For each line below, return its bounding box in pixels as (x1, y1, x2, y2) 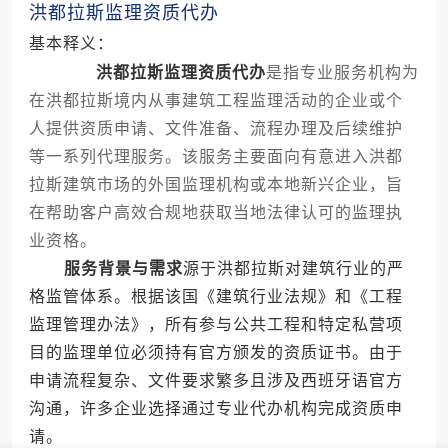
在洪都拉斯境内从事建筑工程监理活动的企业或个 (28, 92, 403, 110)
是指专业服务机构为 (265, 64, 419, 82)
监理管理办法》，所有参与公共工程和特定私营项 (28, 316, 403, 334)
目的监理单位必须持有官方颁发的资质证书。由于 (28, 344, 403, 362)
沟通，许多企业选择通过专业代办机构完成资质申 (28, 400, 403, 418)
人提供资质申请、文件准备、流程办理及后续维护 (28, 120, 403, 138)
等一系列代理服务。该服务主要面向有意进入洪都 (28, 148, 403, 166)
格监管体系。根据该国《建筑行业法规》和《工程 (28, 288, 403, 306)
